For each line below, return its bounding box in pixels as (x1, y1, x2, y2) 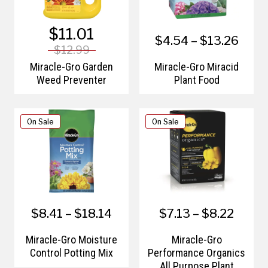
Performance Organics (148, 246, 245, 260)
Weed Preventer (36, 72, 106, 87)
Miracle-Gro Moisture (26, 233, 117, 246)
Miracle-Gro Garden (30, 59, 113, 74)
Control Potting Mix (30, 246, 113, 260)
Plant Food (173, 72, 220, 87)
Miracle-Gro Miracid (154, 59, 239, 74)
